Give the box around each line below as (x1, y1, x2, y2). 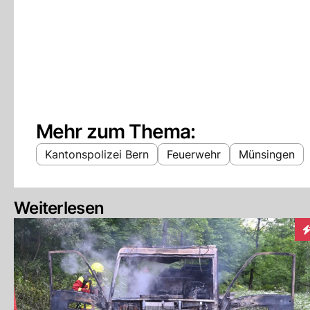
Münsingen (239, 147, 295, 161)
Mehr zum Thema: (36, 120, 196, 143)
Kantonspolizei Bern (45, 147, 149, 161)
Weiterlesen (14, 198, 104, 218)
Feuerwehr (167, 147, 221, 161)
